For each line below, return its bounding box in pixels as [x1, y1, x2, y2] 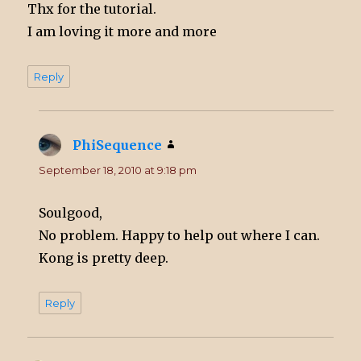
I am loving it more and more [27, 23, 218, 39]
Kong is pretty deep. [39, 249, 169, 266]
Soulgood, [39, 204, 103, 221]
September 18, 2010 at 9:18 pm [39, 163, 197, 176]
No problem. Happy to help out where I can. [39, 226, 321, 243]
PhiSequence [73, 136, 163, 153]
